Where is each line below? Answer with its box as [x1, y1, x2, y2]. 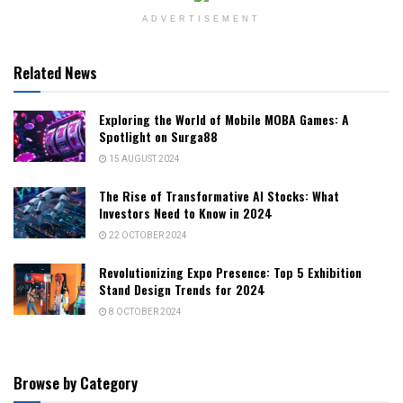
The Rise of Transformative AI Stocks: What [99, 185, 339, 205]
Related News [13, 60, 97, 84]
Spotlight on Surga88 [99, 126, 218, 146]
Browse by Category [13, 371, 138, 394]
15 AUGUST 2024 [107, 152, 180, 166]
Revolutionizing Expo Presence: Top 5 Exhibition [99, 262, 362, 282]
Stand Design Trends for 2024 [99, 279, 265, 299]
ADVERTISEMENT [142, 13, 261, 23]
